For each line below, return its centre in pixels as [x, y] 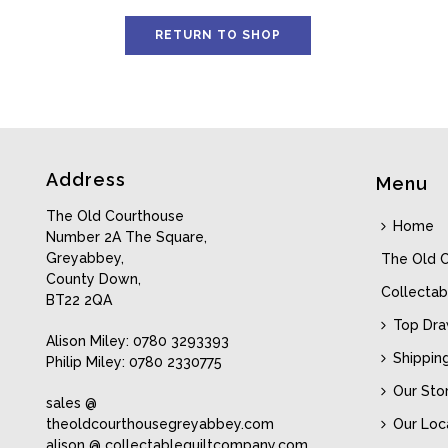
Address [86, 179]
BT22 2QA [79, 300]
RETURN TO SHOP [218, 35]
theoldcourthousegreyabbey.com [160, 424]
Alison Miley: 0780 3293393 [138, 341]
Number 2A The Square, [127, 237]
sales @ [72, 403]
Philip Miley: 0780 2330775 [134, 362]
